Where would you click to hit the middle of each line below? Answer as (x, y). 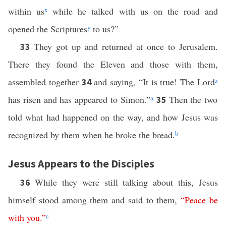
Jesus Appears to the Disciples (81, 163)
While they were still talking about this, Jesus (126, 182)
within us (26, 11)
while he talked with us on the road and (133, 11)
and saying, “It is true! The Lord (155, 82)
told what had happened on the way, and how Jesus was (113, 117)
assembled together (45, 82)
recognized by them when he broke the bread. (92, 135)
